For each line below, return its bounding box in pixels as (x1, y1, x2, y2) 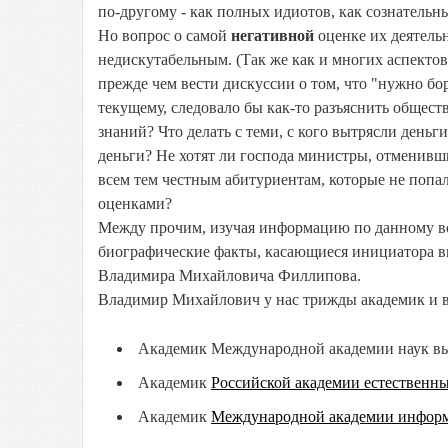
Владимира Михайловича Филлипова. (98, 267, 361, 284)
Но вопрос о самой (98, 27, 231, 44)
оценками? (98, 195, 172, 212)
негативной (231, 27, 314, 44)
